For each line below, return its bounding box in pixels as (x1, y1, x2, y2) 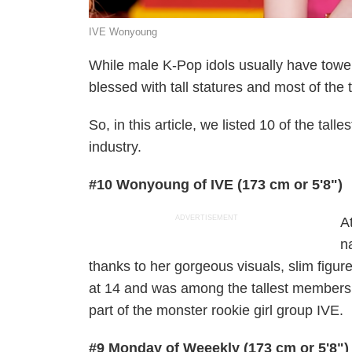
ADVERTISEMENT (175, 214, 239, 222)
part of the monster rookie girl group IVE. (89, 302, 344, 318)
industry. (89, 139, 142, 155)
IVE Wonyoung (89, 26, 158, 38)
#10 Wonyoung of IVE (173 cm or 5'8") (89, 177, 343, 192)
